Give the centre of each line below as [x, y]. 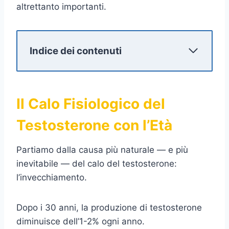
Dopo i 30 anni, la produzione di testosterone [109, 207]
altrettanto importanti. [61, 6]
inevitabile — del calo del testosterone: [97, 163]
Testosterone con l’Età [94, 125]
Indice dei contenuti [76, 51]
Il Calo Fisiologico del [91, 104]
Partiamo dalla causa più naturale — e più [102, 150]
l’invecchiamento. [52, 177]
